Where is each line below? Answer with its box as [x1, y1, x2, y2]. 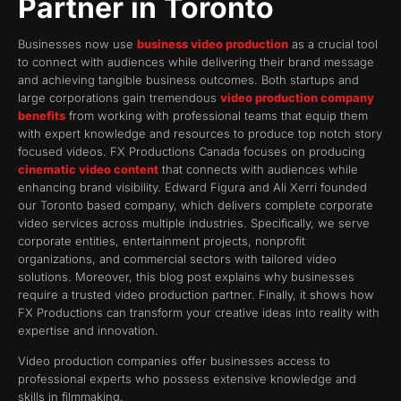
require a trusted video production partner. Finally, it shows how [18, 286, 374, 302]
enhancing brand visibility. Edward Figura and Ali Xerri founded [18, 179, 367, 194]
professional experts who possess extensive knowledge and [18, 371, 356, 387]
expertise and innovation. [18, 322, 158, 337]
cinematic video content [18, 161, 158, 176]
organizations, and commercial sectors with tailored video [18, 251, 337, 266]
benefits [18, 107, 65, 123]
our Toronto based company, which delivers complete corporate [18, 197, 373, 212]
